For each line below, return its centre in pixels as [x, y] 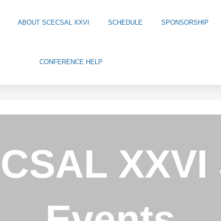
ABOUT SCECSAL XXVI [54, 22]
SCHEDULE [126, 22]
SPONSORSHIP [185, 22]
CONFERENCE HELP [71, 62]
